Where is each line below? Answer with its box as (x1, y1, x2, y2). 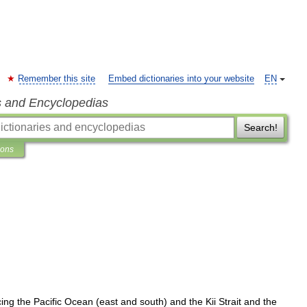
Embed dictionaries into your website (108, 74, 254, 84)
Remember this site (18, 74, 95, 84)
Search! (243, 122, 278, 133)
